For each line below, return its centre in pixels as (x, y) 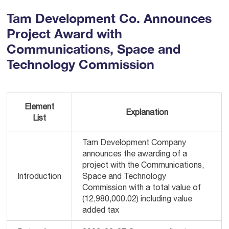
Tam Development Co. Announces (109, 18)
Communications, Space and (94, 49)
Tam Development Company (134, 142)
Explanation (147, 112)
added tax (101, 210)
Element (40, 106)
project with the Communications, (143, 165)
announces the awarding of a (135, 153)
